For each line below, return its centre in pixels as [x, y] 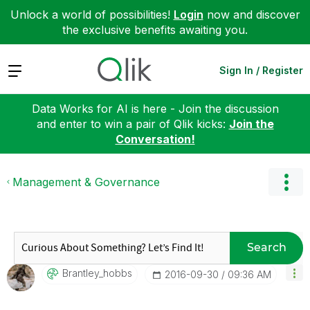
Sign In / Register [261, 70]
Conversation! [155, 139]
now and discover [252, 15]
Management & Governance [86, 182]
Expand [27, 70]
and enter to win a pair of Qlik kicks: [133, 124]
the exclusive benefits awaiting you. [155, 30]
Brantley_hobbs [97, 273]
